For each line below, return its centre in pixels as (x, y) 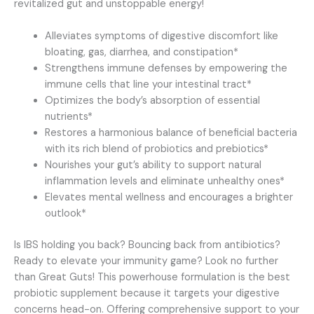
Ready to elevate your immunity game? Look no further (146, 261)
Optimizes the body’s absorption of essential (152, 101)
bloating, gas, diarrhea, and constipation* (141, 52)
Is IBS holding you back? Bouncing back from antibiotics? (147, 245)
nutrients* (68, 117)
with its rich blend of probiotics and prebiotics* (156, 149)
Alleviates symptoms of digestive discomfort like (161, 36)
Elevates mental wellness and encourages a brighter (169, 197)
